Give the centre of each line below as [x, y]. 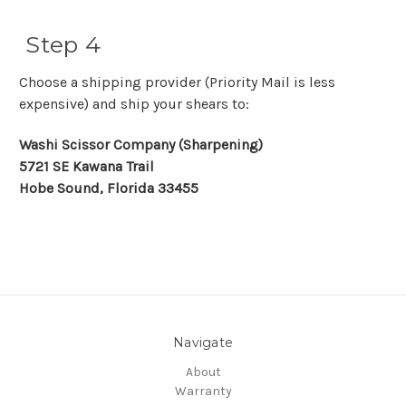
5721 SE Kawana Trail [87, 166]
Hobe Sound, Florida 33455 [109, 188]
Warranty [203, 391]
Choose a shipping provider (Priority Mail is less [177, 82]
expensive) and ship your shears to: [134, 103]
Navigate [203, 342]
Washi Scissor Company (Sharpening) [141, 144]
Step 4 [60, 44]
